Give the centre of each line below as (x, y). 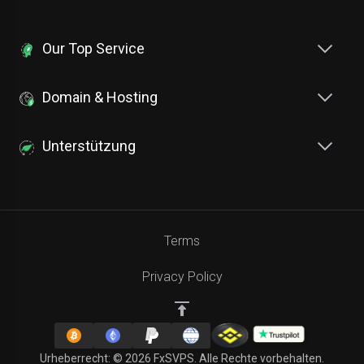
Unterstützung (89, 146)
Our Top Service (93, 49)
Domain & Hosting (100, 97)
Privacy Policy (182, 277)
